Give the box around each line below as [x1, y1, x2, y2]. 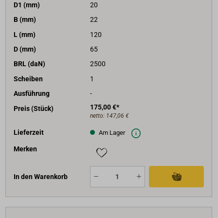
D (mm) [14, 45, 36, 54]
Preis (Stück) [14, 104, 54, 112]
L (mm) [14, 30, 36, 38]
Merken [14, 145, 37, 153]
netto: [90, 112, 106, 119]
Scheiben [14, 74, 43, 83]
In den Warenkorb [14, 172, 68, 181]
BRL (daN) [14, 60, 46, 68]
